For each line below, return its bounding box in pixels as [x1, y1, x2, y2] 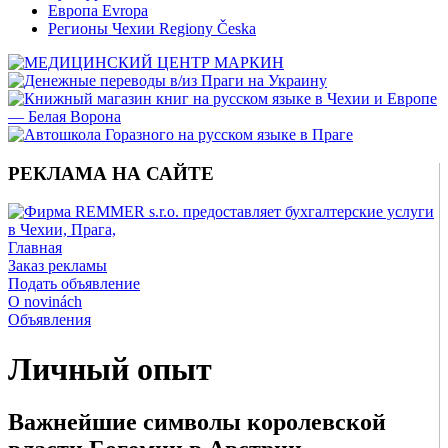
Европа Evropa [48, 2, 148, 19]
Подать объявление [8, 275, 140, 293]
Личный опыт [8, 350, 212, 387]
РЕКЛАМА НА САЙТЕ [8, 162, 214, 184]
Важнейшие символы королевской [8, 409, 386, 436]
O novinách [8, 293, 82, 311]
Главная [8, 239, 62, 257]
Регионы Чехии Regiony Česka [48, 20, 256, 37]
